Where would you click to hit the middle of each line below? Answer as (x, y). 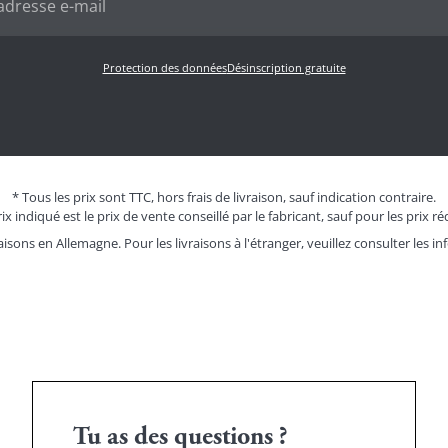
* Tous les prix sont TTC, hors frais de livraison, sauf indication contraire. (224, 197)
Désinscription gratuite (286, 68)
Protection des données (164, 68)
